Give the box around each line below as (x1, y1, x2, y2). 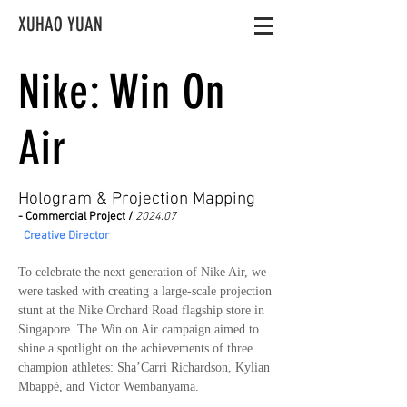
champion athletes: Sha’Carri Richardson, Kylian (18, 361, 270, 374)
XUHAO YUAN (18, 13, 103, 35)
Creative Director (24, 229, 109, 243)
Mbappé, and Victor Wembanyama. (18, 380, 199, 393)
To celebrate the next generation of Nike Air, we (18, 265, 266, 279)
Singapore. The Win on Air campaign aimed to (18, 323, 259, 336)
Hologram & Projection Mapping (18, 189, 255, 210)
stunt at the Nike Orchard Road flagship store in (18, 303, 264, 317)
